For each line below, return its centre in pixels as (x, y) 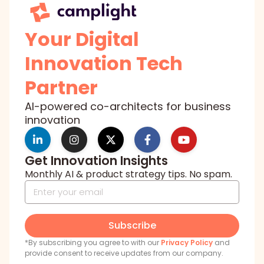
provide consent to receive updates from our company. (124, 253)
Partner (61, 87)
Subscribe (132, 225)
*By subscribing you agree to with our (93, 242)
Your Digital (82, 39)
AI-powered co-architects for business (128, 106)
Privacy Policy (187, 242)
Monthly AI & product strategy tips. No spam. (128, 174)
